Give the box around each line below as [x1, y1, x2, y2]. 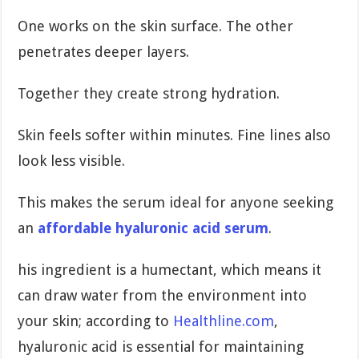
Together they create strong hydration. [18, 84, 280, 102]
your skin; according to [18, 312, 174, 329]
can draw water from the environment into [18, 286, 308, 304]
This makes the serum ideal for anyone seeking [18, 193, 334, 211]
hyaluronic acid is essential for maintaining [18, 337, 305, 355]
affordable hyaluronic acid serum [38, 219, 269, 236]
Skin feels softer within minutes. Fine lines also [18, 126, 332, 143]
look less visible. [18, 151, 126, 169]
